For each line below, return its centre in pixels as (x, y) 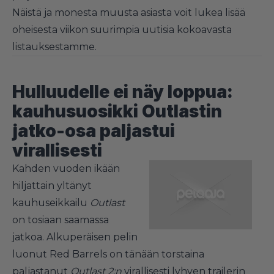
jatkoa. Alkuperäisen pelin (75, 237)
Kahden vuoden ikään (66, 168)
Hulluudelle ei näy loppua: (123, 91)
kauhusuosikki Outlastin (117, 111)
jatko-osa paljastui (94, 131)
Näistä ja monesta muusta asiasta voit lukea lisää (129, 12)
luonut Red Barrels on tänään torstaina (108, 254)
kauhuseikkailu (51, 202)
